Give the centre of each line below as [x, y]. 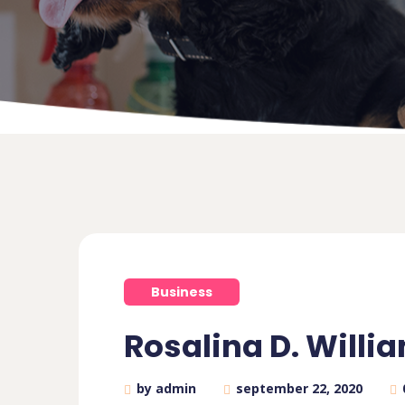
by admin [166, 388]
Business [182, 292]
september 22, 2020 [299, 388]
